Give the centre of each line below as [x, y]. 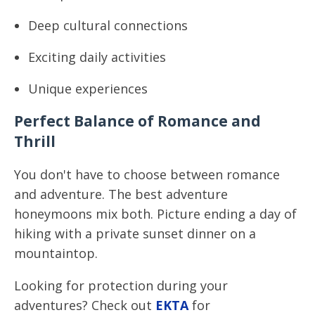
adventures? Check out [83, 305]
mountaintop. [56, 253]
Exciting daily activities [97, 57]
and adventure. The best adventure [121, 194]
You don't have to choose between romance [147, 174]
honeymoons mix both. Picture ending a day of [155, 214]
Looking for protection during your [121, 285]
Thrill [35, 141]
